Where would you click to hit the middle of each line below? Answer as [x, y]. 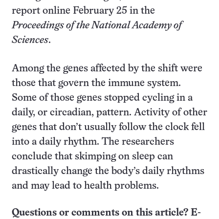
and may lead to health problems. [85, 186]
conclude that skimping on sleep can [92, 157]
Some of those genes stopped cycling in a [102, 98]
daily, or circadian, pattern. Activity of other [109, 113]
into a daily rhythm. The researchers [93, 142]
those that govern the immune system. [96, 83]
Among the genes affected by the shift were [107, 69]
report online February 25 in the [83, 11]
